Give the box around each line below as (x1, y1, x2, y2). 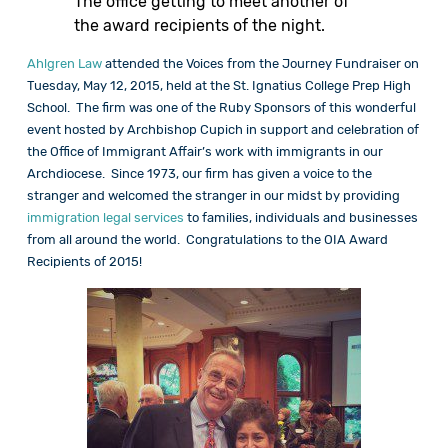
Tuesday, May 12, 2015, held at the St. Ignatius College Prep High (26, 78, 411, 94)
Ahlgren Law (26, 56, 102, 72)
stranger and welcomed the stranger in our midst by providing (26, 188, 400, 204)
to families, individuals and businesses (183, 210, 418, 226)
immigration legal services (26, 210, 184, 226)
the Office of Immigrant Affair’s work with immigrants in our (26, 144, 383, 160)
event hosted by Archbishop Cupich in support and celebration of (26, 122, 419, 138)
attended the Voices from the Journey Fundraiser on (101, 56, 419, 72)
